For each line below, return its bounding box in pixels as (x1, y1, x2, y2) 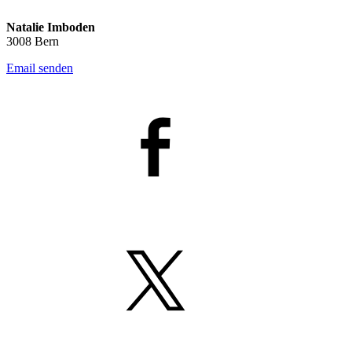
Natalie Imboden (6, 20, 95, 34)
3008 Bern (6, 34, 59, 48)
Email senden (6, 60, 73, 75)
